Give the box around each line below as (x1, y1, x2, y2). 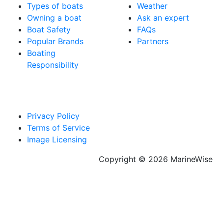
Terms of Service (27, 122, 90, 133)
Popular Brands (27, 36, 83, 46)
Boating (27, 48, 55, 58)
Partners (137, 36, 168, 46)
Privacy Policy (27, 110, 80, 121)
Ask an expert (137, 12, 189, 23)
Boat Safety (27, 24, 71, 34)
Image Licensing (27, 134, 87, 144)
